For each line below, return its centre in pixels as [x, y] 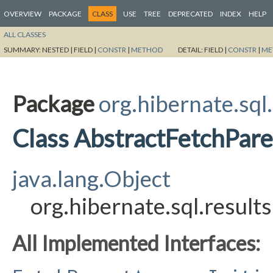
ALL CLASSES [25, 34]
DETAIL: [191, 49]
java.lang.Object [91, 178]
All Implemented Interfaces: [136, 243]
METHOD [147, 49]
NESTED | [58, 49]
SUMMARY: [23, 49]
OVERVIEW [23, 14]
